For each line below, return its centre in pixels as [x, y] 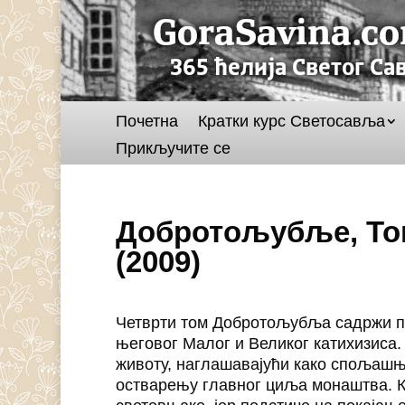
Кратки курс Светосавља [291, 121]
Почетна [146, 121]
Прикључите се [173, 148]
